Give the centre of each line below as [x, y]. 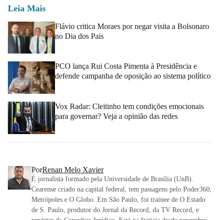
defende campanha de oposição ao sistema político [133, 76]
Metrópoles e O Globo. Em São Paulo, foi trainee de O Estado [118, 199]
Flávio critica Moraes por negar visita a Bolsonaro [132, 26]
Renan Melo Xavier [73, 169]
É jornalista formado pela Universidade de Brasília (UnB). [112, 179]
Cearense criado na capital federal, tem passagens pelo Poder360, [122, 189]
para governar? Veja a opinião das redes [116, 116]
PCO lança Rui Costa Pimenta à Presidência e [126, 66]
